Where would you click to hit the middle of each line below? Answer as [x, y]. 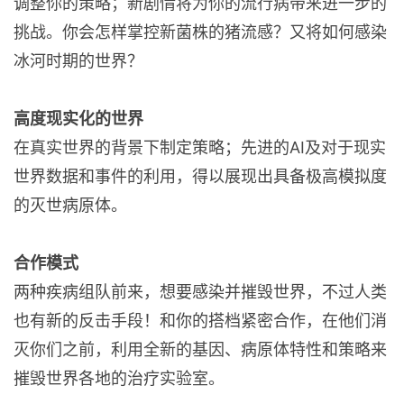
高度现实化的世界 [78, 119]
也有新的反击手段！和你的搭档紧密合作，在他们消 [200, 321]
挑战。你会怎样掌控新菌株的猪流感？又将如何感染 [200, 32]
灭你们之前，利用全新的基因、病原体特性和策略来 [200, 349]
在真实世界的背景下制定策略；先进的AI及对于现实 [200, 147]
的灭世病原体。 [70, 205]
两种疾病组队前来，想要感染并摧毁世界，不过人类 [200, 292]
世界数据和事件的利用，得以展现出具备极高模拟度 [200, 176]
